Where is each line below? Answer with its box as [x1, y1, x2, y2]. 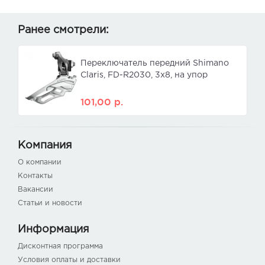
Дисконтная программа [18, 243, 103, 250]
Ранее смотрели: [18, 25, 109, 35]
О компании [18, 159, 62, 166]
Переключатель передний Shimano [80, 60, 229, 67]
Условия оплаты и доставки [18, 257, 121, 264]
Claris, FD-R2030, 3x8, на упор [80, 72, 208, 79]
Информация [18, 225, 89, 235]
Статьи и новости [18, 200, 82, 207]
